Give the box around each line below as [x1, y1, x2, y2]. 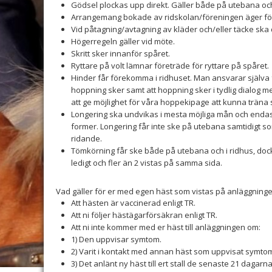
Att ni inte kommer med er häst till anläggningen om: [71, 222, 260, 233]
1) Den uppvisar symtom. [71, 234, 161, 245]
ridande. [71, 133, 102, 144]
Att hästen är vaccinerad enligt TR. [71, 197, 195, 208]
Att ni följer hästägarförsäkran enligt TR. [71, 209, 217, 220]
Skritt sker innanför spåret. [71, 48, 170, 59]
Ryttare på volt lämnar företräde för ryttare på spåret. [71, 60, 269, 71]
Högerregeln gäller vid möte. [71, 36, 175, 47]
